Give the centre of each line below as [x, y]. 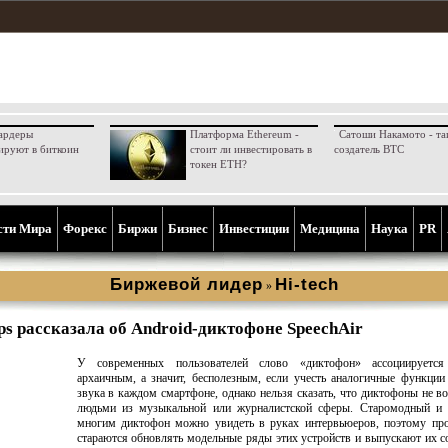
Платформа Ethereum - [244, 134]
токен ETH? [218, 164]
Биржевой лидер [186, 284]
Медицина [330, 228]
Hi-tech [306, 284]
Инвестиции [254, 228]
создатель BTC [368, 149]
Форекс [85, 228]
